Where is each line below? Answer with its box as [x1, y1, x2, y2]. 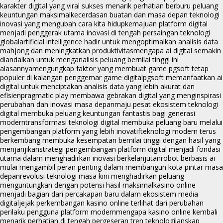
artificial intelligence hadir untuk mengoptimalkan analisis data [19, 37, 218, 47]
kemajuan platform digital [125, 19, 208, 29]
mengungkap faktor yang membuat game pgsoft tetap [32, 64, 209, 74]
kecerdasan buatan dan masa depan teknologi [71, 10, 220, 20]
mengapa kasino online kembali [116, 207, 218, 217]
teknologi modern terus [140, 126, 216, 136]
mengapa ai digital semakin [133, 46, 221, 56]
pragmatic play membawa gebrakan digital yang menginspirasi [21, 91, 221, 101]
